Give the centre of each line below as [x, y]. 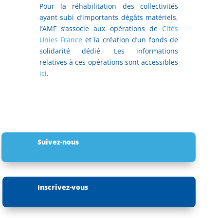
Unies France [61, 39]
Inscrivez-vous [63, 187]
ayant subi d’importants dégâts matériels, [109, 17]
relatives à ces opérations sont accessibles [109, 62]
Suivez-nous [58, 142]
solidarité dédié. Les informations [109, 51]
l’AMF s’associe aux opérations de [101, 28]
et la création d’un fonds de [130, 39]
